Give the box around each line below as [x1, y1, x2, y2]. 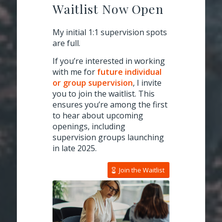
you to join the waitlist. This [53, 88, 155, 100]
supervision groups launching [53, 132, 164, 143]
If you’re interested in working [53, 55, 165, 67]
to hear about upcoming [53, 110, 143, 121]
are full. [53, 38, 80, 49]
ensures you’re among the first [53, 99, 167, 111]
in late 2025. [53, 143, 97, 154]
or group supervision [53, 77, 133, 89]
